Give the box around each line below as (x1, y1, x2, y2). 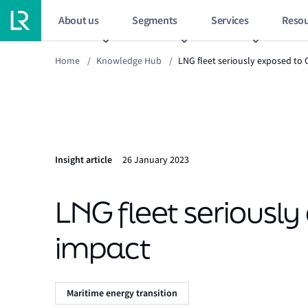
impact (55, 228, 151, 267)
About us (58, 12, 99, 27)
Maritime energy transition (67, 287, 177, 300)
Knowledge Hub (96, 54, 162, 67)
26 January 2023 (122, 153, 189, 166)
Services (210, 12, 249, 27)
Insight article (55, 153, 112, 167)
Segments (132, 12, 177, 27)
